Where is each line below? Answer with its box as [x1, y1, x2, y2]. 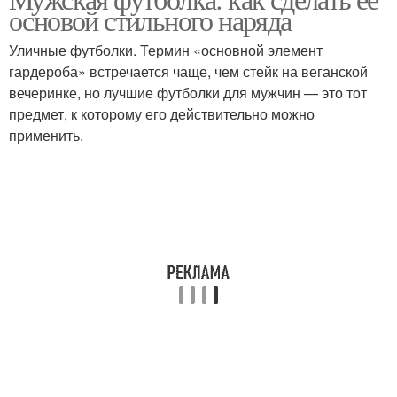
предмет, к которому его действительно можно [9, 104, 315, 124]
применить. [9, 125, 83, 145]
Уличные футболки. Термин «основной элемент [9, 40, 323, 60]
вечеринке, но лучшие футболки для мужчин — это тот [9, 82, 367, 103]
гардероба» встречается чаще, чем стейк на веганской [9, 61, 368, 82]
